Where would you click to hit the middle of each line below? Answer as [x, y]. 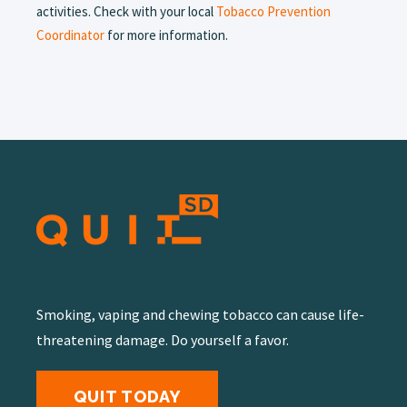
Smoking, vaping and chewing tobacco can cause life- [200, 314]
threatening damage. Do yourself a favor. [163, 339]
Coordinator [70, 35]
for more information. [166, 35]
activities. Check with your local [126, 12]
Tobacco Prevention [273, 12]
